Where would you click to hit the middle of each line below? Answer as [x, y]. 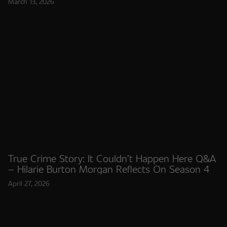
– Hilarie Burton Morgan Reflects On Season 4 [109, 169]
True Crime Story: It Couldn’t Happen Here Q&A [112, 158]
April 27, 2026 [29, 183]
